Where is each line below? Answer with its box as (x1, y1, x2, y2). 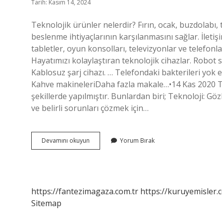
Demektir (89, 163, 115, 171)
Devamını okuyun (42, 136, 90, 145)
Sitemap (31, 198, 61, 209)
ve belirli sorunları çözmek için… (31, 103, 149, 113)
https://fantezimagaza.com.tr (31, 186, 138, 197)
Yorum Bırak (120, 136, 155, 145)
